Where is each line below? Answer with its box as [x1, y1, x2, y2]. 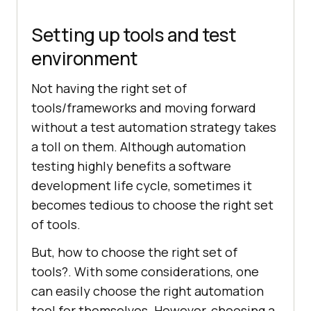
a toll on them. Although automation [31, 137, 246, 155]
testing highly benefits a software [31, 157, 231, 174]
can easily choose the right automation [31, 282, 264, 299]
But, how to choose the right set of [31, 243, 237, 260]
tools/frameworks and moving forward [31, 99, 256, 116]
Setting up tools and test [31, 22, 237, 47]
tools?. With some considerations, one [31, 262, 259, 280]
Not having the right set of [31, 79, 187, 96]
